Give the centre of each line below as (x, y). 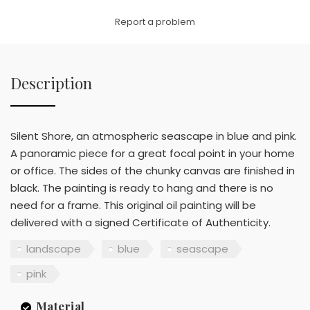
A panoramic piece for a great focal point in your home (153, 154)
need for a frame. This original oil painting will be (133, 206)
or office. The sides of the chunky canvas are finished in (153, 171)
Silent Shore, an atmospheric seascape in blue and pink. (154, 136)
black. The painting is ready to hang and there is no (142, 188)
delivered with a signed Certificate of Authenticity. (140, 223)
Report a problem (155, 22)
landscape (54, 248)
